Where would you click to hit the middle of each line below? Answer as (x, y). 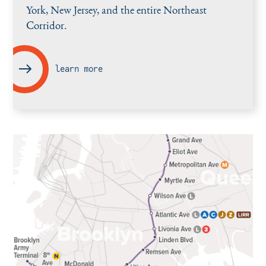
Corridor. (46, 25)
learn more (79, 69)
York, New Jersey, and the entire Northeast (116, 9)
